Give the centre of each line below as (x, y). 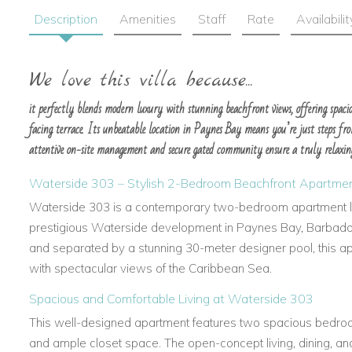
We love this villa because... (141, 81)
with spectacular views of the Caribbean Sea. (150, 269)
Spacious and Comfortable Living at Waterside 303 (171, 299)
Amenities (148, 19)
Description (66, 19)
